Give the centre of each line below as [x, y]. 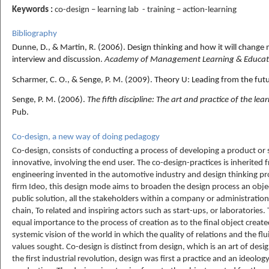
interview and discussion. [58, 60]
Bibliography [35, 34]
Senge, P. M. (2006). [50, 100]
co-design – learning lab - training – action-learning [146, 10]
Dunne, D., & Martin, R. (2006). [70, 48]
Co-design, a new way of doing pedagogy [86, 138]
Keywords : [33, 10]
